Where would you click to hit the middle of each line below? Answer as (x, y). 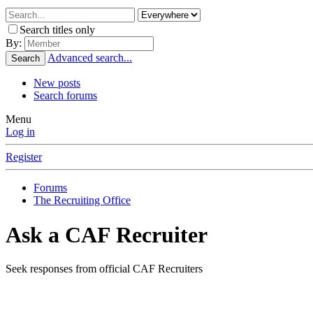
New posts (57, 83)
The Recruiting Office (82, 201)
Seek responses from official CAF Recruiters (104, 269)
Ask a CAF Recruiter (107, 234)
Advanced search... (90, 58)
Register (24, 157)
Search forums (65, 96)
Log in (20, 132)
